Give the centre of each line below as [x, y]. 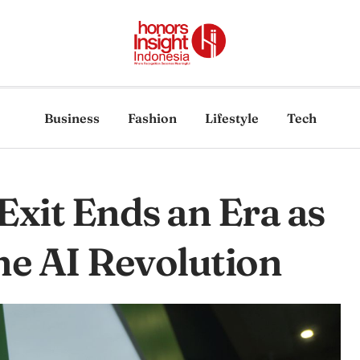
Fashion [152, 118]
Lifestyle [231, 118]
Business [72, 118]
